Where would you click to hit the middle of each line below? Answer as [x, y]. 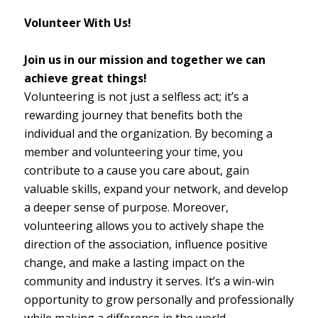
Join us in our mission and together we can [144, 59]
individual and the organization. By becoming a [148, 133]
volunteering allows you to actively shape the [144, 225]
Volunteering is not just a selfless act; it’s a [136, 96]
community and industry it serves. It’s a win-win [149, 281]
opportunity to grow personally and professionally [159, 299]
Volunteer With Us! [77, 22]
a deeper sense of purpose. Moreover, [126, 207]
